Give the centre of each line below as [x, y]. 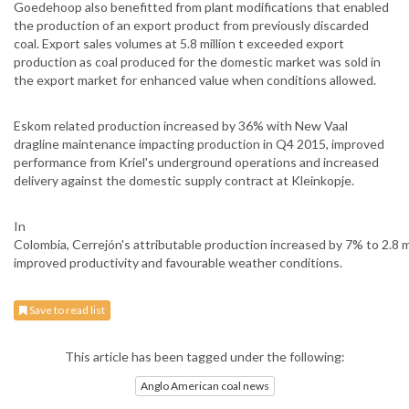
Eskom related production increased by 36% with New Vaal [181, 126]
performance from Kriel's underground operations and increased [196, 163]
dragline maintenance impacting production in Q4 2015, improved [199, 144]
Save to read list [66, 310]
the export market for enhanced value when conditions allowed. [195, 80]
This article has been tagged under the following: [204, 357]
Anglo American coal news [204, 385]
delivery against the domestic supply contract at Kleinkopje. [184, 181]
